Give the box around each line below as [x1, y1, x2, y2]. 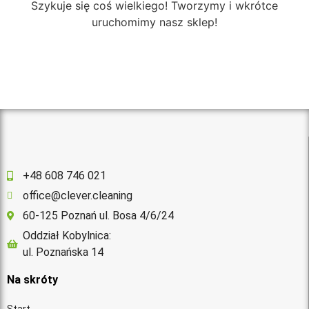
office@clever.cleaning [22, 189, 132, 203]
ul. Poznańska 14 [22, 246, 103, 259]
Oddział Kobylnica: [22, 229, 111, 243]
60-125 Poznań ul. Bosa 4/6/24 [22, 209, 174, 223]
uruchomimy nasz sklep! [92, 15, 217, 29]
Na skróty [7, 273, 58, 287]
